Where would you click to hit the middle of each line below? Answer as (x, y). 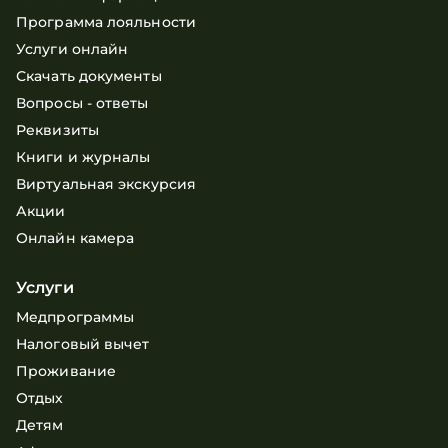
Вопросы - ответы (82, 103)
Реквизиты (57, 130)
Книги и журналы (83, 157)
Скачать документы (89, 76)
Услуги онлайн (72, 49)
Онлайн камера (75, 238)
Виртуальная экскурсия (106, 184)
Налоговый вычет (83, 344)
